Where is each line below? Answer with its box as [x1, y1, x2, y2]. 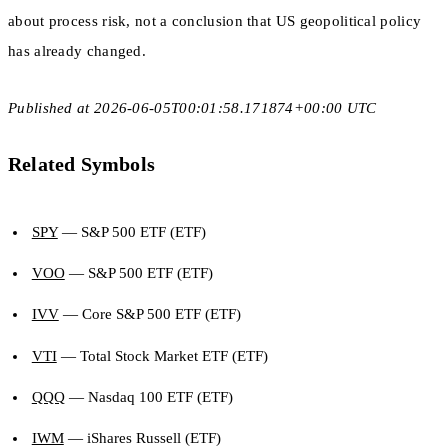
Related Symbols [8, 152, 155, 175]
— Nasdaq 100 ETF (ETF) [64, 388, 233, 405]
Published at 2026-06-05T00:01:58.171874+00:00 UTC [8, 99, 377, 116]
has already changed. [8, 43, 147, 60]
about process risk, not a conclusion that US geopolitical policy [8, 13, 422, 30]
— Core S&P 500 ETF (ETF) [58, 306, 241, 323]
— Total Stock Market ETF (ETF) [56, 347, 268, 364]
